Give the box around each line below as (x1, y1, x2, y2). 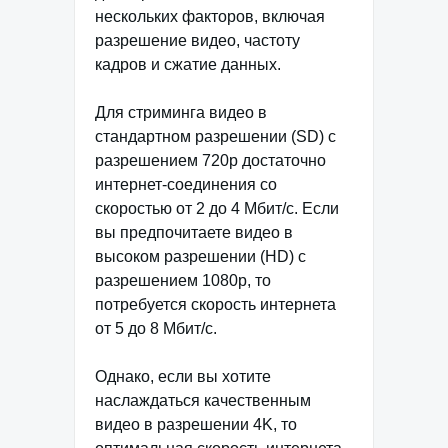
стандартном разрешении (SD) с (95, 128, 336, 146)
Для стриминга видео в (95, 104, 267, 122)
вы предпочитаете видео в (95, 224, 293, 242)
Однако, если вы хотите (95, 368, 271, 386)
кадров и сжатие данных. (95, 56, 281, 74)
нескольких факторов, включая (95, 8, 325, 26)
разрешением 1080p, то (95, 272, 271, 290)
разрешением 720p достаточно (95, 152, 326, 170)
